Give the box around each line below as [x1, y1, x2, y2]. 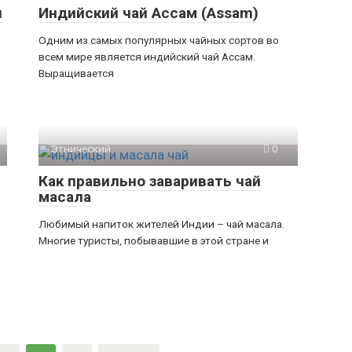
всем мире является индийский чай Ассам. [38, 50, 255, 63]
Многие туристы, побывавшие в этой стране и [38, 234, 269, 247]
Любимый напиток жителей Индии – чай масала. [38, 218, 284, 230]
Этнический [50, 142, 111, 155]
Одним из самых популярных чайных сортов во [38, 34, 279, 46]
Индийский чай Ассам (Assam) [38, 4, 258, 22]
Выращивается [38, 67, 114, 79]
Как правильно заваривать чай [38, 172, 261, 190]
